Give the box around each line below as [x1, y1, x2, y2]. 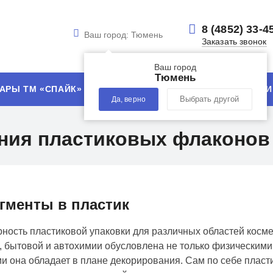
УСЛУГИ [127, 85, 164, 94]
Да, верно [111, 95, 146, 104]
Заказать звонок [201, 36, 267, 46]
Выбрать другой [179, 95, 239, 104]
